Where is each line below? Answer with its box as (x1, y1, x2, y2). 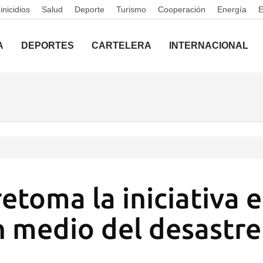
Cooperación (158, 5, 205, 14)
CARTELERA (92, 41, 151, 50)
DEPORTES (21, 41, 74, 50)
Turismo (116, 5, 146, 14)
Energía (217, 5, 247, 14)
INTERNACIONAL (169, 41, 248, 50)
